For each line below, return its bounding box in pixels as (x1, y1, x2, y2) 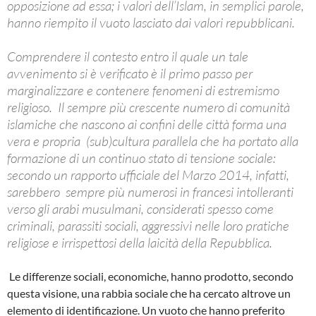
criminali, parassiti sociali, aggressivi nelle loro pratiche (7, 217, 289, 234)
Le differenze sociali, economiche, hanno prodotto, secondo (7, 269, 293, 283)
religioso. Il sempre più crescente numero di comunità (7, 99, 290, 116)
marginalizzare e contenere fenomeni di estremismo (7, 82, 279, 99)
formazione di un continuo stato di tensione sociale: (7, 150, 279, 166)
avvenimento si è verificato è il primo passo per (7, 65, 253, 82)
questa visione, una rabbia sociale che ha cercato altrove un (7, 286, 291, 300)
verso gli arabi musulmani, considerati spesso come (7, 200, 274, 217)
